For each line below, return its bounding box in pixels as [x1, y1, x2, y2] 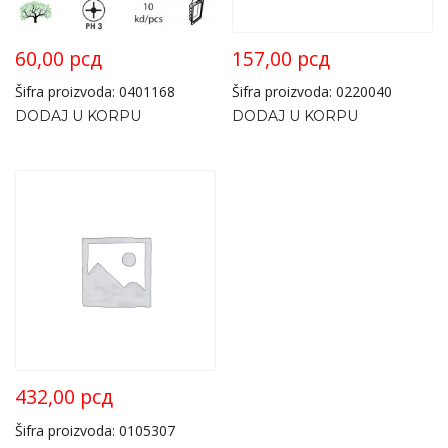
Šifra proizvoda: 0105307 [15, 420, 175, 440]
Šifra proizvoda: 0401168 [15, 82, 175, 102]
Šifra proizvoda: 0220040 [232, 82, 393, 102]
